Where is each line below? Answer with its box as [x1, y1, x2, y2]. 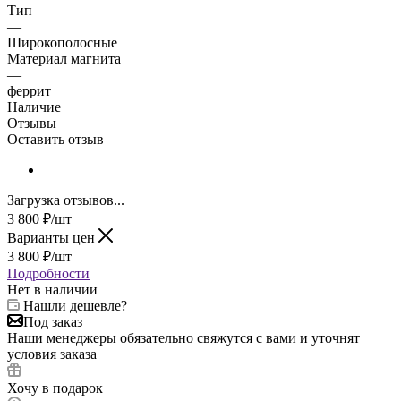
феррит [7, 83, 51, 99]
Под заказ [23, 314, 82, 330]
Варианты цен [7, 230, 98, 246]
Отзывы [7, 115, 56, 132]
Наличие [7, 99, 61, 115]
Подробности [7, 266, 90, 282]
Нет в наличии [7, 282, 98, 298]
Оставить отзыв [7, 132, 104, 148]
